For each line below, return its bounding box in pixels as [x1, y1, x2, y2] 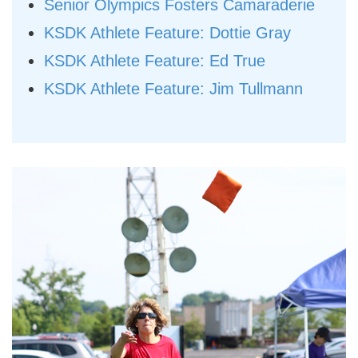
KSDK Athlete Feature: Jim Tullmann [44, 79, 303, 97]
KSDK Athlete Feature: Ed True [44, 51, 265, 70]
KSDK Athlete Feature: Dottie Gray [44, 23, 291, 42]
